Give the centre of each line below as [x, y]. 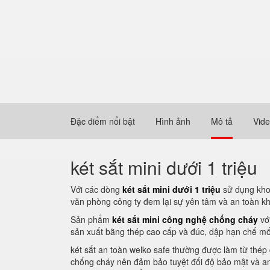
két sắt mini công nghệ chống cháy [185, 219]
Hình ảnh [173, 121]
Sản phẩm [91, 219]
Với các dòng [96, 189]
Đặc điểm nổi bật [103, 121]
